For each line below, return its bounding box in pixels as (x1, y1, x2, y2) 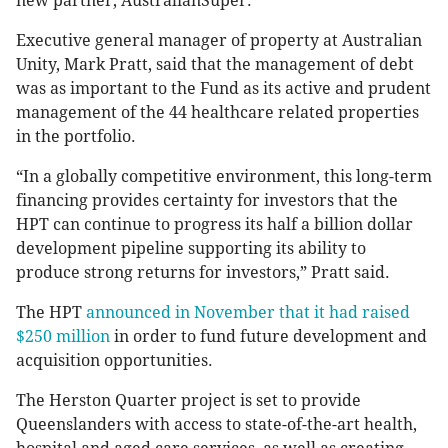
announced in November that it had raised (86, 302, 410, 322)
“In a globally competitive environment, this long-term (16, 166, 432, 186)
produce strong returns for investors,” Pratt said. (16, 262, 390, 282)
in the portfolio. (16, 126, 136, 146)
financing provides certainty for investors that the (16, 190, 398, 210)
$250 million (16, 326, 110, 346)
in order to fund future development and (110, 326, 427, 346)
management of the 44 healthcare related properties (16, 102, 419, 122)
